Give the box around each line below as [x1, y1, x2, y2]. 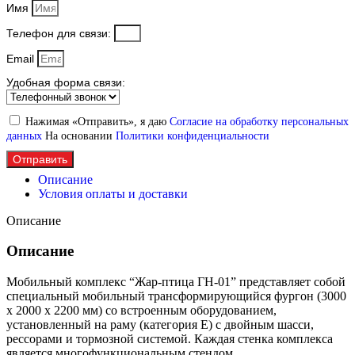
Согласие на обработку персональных [170, 115, 349, 128]
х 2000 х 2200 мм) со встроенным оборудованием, [6, 303, 277, 318]
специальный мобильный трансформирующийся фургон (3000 [6, 289, 346, 303]
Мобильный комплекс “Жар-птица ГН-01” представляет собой [6, 275, 345, 289]
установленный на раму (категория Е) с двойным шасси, [6, 318, 314, 332]
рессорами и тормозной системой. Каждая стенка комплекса [6, 332, 333, 346]
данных [6, 129, 45, 142]
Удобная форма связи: [6, 75, 125, 89]
